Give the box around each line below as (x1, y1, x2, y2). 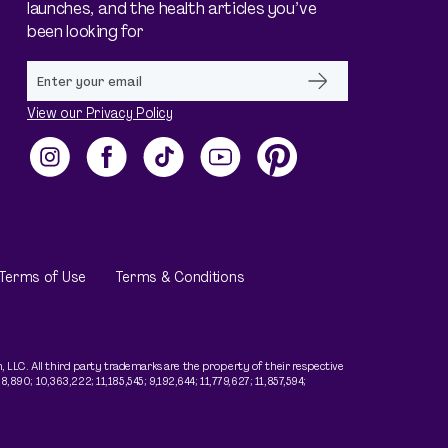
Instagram (29, 154, 128, 184)
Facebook (85, 154, 175, 184)
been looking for (27, 19, 144, 44)
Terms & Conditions (114, 267, 245, 288)
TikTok (142, 154, 197, 184)
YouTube (199, 154, 275, 184)
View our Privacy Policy (27, 103, 173, 123)
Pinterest (256, 154, 346, 184)
